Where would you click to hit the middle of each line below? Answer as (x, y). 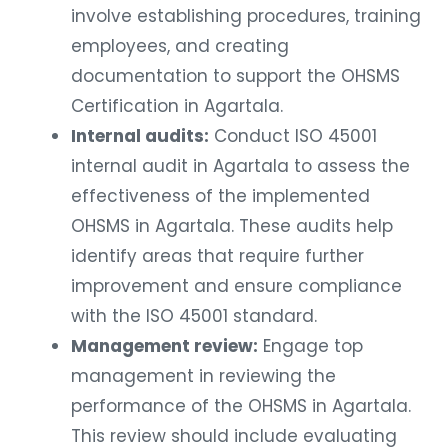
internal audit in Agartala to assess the (240, 160)
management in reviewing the (203, 370)
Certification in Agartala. (177, 100)
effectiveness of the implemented (220, 190)
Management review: (164, 340)
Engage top (310, 340)
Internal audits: (140, 130)
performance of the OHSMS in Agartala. (241, 400)
